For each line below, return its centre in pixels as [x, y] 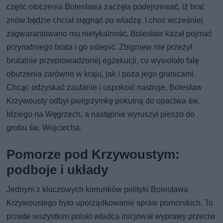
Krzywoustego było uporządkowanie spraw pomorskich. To [110, 203]
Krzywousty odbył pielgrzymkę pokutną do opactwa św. [103, 101]
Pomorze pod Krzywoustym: [93, 155]
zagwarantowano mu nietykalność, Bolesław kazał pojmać [110, 34]
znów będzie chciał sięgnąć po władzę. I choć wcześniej [105, 20]
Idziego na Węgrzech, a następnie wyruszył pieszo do [101, 114]
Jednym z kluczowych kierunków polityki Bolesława [98, 190]
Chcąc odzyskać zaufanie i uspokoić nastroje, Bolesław [105, 88]
